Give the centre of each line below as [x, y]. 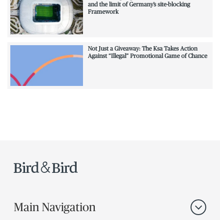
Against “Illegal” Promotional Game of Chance [147, 56]
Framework [103, 12]
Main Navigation [55, 207]
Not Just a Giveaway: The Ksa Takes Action [142, 48]
